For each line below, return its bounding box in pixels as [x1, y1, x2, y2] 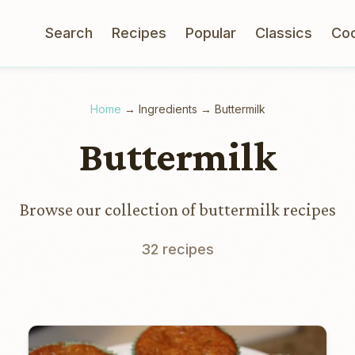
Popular [185, 25, 236, 41]
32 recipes [141, 241, 214, 258]
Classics [255, 25, 312, 41]
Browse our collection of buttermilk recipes [19, 200, 336, 219]
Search [45, 25, 93, 41]
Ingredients [138, 102, 197, 116]
